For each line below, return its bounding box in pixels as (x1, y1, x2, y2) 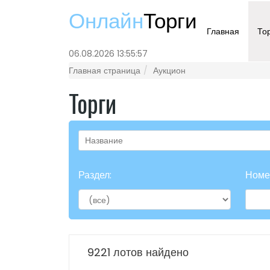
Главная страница (69, 64, 140, 77)
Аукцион (153, 64, 186, 77)
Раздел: (78, 168, 111, 182)
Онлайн (69, 6, 143, 36)
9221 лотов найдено (87, 245, 189, 260)
